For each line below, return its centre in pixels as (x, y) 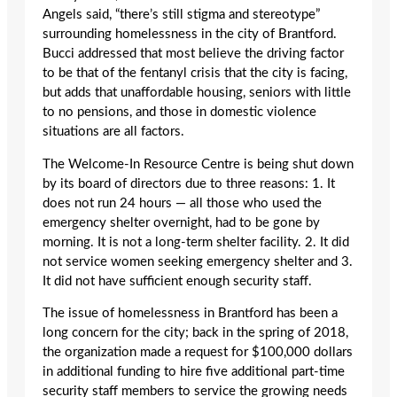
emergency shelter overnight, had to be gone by (181, 222)
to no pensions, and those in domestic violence (179, 113)
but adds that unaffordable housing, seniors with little (197, 93)
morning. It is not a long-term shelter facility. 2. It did (196, 242)
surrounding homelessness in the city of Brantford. (190, 35)
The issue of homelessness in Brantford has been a (190, 314)
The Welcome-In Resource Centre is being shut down (198, 164)
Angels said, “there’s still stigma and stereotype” (181, 15)
